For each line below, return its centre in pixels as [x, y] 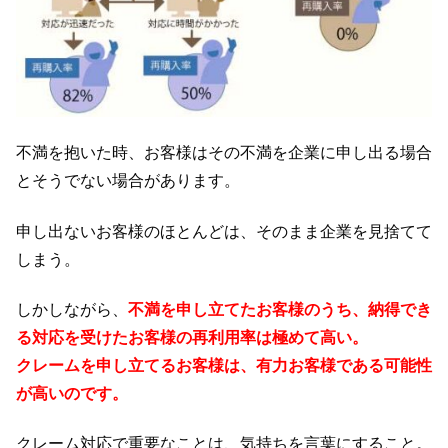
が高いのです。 [72, 393]
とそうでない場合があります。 [128, 181]
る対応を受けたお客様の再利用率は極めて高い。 [192, 337]
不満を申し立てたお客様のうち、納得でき [280, 309]
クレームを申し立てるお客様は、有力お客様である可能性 [224, 365]
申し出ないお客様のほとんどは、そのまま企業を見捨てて [224, 231]
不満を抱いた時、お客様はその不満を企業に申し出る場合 [224, 153]
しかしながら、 [72, 309]
